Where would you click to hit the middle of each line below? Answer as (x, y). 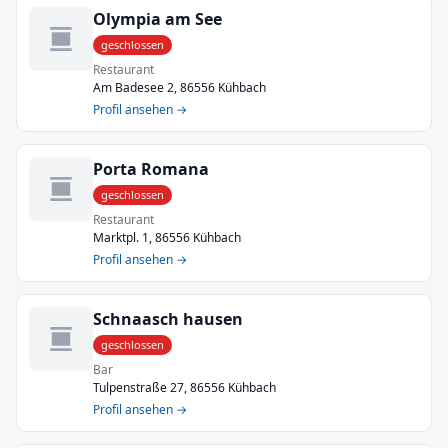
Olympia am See (157, 19)
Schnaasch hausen (168, 319)
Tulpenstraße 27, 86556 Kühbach (184, 387)
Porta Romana (151, 169)
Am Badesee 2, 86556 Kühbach (179, 87)
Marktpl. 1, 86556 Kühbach (167, 237)
